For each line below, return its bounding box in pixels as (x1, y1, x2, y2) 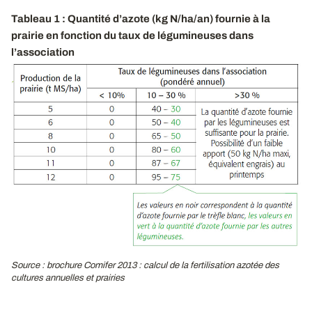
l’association (11, 46, 75, 58)
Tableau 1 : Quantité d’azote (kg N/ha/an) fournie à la (11, 13, 270, 24)
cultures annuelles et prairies (11, 272, 125, 283)
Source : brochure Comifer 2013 (11, 260, 136, 270)
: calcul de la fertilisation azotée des (139, 260, 279, 270)
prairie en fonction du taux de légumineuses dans (11, 29, 253, 41)
